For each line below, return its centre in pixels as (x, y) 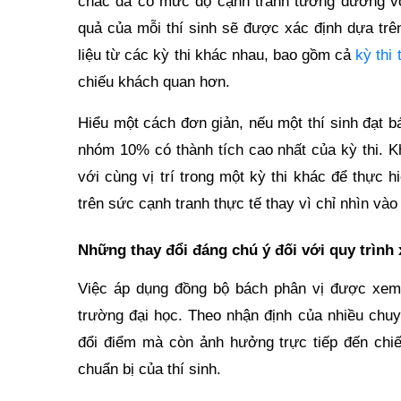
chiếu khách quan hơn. (154, 81)
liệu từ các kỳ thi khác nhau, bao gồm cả (217, 55)
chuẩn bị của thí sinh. (149, 369)
